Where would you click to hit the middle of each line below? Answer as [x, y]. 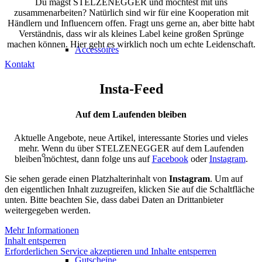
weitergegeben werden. [48, 210]
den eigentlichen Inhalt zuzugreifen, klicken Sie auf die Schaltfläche [130, 189]
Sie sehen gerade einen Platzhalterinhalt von [87, 178]
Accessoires [97, 50]
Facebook [170, 158]
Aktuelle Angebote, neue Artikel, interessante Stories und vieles [131, 137]
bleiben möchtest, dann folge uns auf [83, 158]
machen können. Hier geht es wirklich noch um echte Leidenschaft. [131, 44]
